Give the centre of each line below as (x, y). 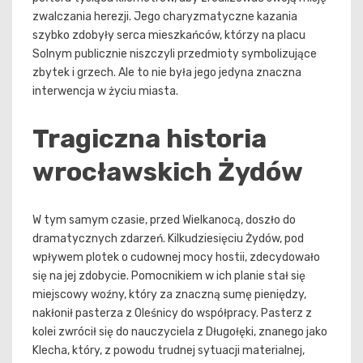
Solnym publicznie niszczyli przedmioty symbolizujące (175, 54)
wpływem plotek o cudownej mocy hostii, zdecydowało (176, 257)
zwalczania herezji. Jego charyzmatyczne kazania (165, 17)
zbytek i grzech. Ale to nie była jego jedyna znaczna (167, 73)
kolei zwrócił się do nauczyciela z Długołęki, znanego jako (180, 331)
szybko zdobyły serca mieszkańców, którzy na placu (169, 36)
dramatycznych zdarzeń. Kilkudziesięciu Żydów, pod (168, 238)
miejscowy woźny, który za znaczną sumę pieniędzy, (169, 294)
